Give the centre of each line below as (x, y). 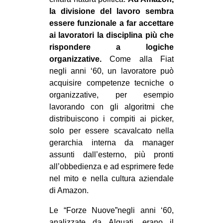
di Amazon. (69, 190)
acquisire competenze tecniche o (111, 83)
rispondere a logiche (111, 47)
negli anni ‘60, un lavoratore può (111, 71)
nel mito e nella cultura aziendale (111, 178)
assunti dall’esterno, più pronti (111, 154)
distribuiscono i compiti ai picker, (111, 118)
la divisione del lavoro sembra (111, 11)
